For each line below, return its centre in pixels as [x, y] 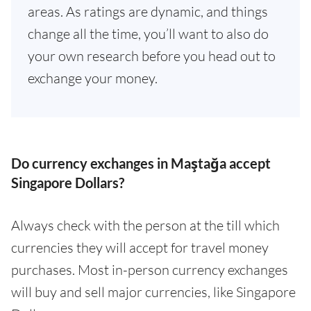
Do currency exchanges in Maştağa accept [141, 163]
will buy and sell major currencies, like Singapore [153, 292]
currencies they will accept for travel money [140, 247]
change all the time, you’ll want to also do [148, 34]
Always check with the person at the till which [145, 225]
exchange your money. [93, 78]
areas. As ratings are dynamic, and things [148, 11]
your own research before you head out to [152, 56]
